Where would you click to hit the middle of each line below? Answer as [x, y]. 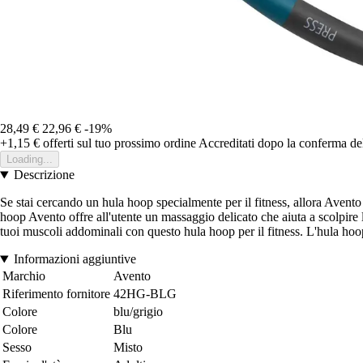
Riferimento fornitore [56, 294]
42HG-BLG [145, 294]
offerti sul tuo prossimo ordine [118, 143]
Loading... [30, 160]
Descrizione [44, 175]
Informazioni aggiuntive [75, 259]
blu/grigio [138, 312]
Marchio [24, 276]
